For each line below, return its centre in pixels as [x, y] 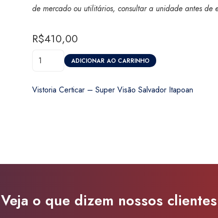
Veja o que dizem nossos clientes [109, 201]
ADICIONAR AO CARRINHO [110, 61]
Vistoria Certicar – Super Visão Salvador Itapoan [113, 90]
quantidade [50, 152]
